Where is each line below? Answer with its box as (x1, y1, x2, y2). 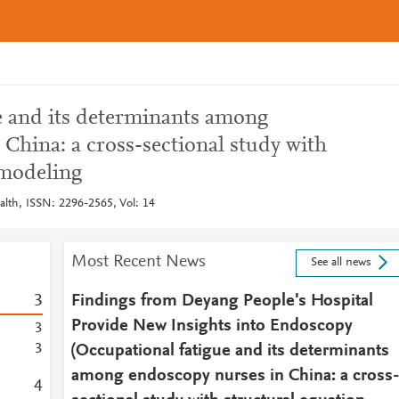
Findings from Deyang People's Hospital (70, 292, 373, 310)
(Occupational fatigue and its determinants (70, 342, 389, 360)
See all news (310, 256, 371, 270)
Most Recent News (70, 253, 206, 271)
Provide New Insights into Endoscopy (70, 317, 353, 335)
